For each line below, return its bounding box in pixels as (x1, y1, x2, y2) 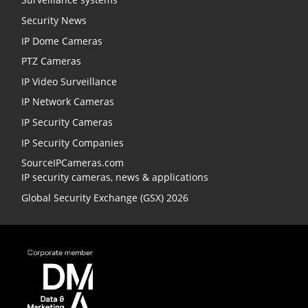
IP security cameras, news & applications (21, 170, 208, 184)
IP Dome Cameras (21, 34, 102, 47)
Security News (21, 13, 87, 27)
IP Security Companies (21, 135, 124, 149)
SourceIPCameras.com (21, 156, 124, 170)
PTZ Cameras (21, 54, 81, 68)
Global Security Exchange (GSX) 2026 (21, 190, 188, 204)
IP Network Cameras (21, 95, 114, 109)
